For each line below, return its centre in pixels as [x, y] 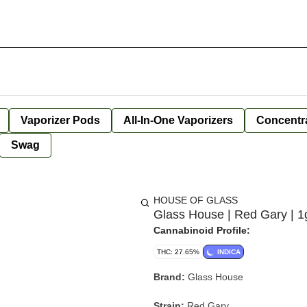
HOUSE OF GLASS [196, 200]
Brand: [169, 277]
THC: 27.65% [178, 252]
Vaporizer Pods [60, 120]
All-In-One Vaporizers [178, 120]
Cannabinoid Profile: [202, 230]
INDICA [229, 252]
